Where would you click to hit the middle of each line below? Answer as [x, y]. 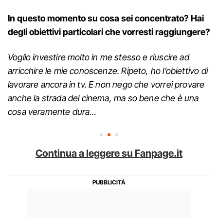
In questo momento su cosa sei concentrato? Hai [106, 18]
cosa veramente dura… [52, 111]
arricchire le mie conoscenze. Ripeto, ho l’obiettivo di [108, 71]
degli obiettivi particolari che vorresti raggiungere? [109, 32]
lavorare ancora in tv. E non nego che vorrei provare [106, 84]
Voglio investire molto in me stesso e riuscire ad [99, 57]
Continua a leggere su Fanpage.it [109, 153]
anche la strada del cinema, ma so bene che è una [103, 98]
